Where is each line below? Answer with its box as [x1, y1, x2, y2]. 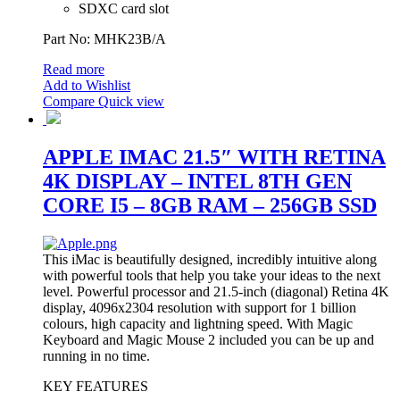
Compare [43, 94, 98, 110]
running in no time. [43, 348, 150, 363]
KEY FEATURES [43, 379, 148, 394]
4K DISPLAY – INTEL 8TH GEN [43, 170, 352, 194]
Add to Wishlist [43, 78, 130, 94]
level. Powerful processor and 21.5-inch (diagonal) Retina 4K [43, 284, 389, 299]
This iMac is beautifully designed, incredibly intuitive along [43, 252, 377, 267]
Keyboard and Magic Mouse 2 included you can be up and [43, 332, 374, 347]
